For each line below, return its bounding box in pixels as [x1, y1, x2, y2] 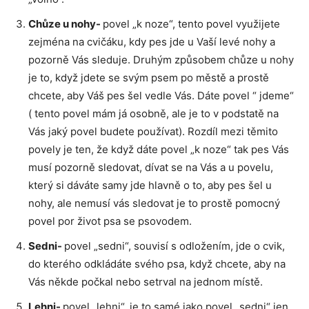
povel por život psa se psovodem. [28, 214, 192, 228]
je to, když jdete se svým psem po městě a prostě [28, 70, 269, 84]
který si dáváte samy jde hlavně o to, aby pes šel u [28, 178, 272, 192]
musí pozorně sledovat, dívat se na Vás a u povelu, [28, 160, 273, 174]
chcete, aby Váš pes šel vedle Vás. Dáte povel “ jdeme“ [28, 88, 294, 102]
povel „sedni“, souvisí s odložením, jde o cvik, [64, 239, 285, 252]
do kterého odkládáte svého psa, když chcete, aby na [28, 257, 286, 270]
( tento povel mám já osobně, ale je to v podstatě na [28, 106, 279, 120]
